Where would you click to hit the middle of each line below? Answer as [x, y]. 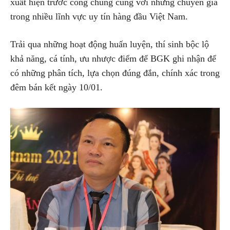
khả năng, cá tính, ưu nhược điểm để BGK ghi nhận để [113, 58]
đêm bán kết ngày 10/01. [56, 87]
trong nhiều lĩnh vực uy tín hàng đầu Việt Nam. [99, 16]
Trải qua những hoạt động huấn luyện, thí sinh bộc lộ [110, 44]
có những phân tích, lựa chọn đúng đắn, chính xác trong [115, 73]
